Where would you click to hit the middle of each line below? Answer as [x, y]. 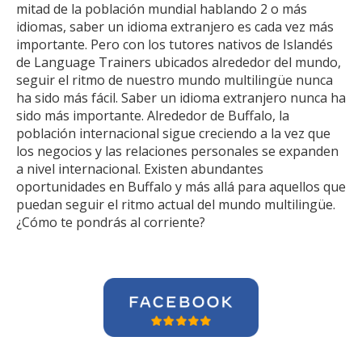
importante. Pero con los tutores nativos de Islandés [175, 44]
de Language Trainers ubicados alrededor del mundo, [179, 62]
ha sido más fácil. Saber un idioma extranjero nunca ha [181, 98]
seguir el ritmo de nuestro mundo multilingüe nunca [175, 80]
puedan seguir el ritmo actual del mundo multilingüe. [176, 204]
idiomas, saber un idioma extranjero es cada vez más [175, 27]
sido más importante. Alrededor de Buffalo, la [153, 116]
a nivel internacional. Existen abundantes [140, 169]
